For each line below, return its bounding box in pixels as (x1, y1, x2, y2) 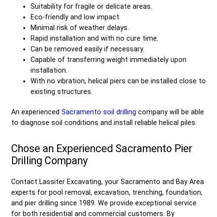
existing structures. (31, 87, 93, 95)
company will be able (136, 108, 204, 116)
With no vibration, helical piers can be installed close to (31, 77, 206, 85)
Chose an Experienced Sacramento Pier (11, 142, 192, 155)
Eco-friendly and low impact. (31, 13, 121, 21)
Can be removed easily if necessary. (31, 45, 144, 53)
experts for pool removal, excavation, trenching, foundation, (11, 188, 202, 196)
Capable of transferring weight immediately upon (31, 55, 186, 63)
